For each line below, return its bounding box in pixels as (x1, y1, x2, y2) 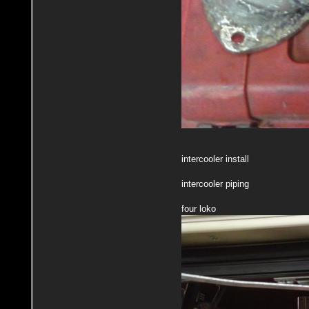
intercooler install (181, 153, 249, 164)
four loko (181, 203, 216, 214)
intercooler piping (181, 178, 249, 189)
